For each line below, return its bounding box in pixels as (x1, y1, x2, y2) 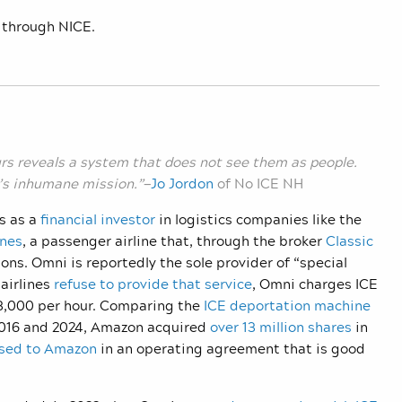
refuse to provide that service (54, 273, 252, 295)
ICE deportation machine (204, 294, 371, 317)
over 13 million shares (210, 316, 352, 338)
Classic (326, 230, 373, 252)
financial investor (40, 208, 155, 231)
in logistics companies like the (155, 208, 362, 231)
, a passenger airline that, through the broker (22, 230, 322, 252)
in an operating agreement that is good (97, 337, 365, 360)
